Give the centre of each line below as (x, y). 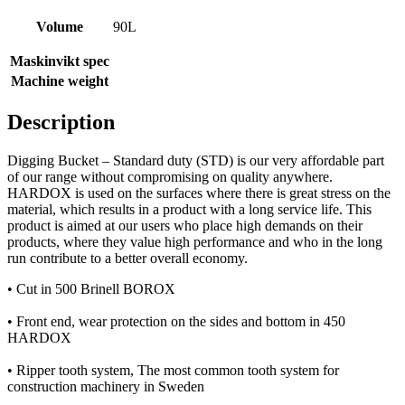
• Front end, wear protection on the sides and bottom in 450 (176, 321)
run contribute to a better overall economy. (127, 258)
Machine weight (60, 81)
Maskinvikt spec (60, 61)
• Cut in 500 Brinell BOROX (91, 288)
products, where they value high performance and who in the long (195, 241)
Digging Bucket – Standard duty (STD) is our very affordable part (196, 160)
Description (61, 122)
